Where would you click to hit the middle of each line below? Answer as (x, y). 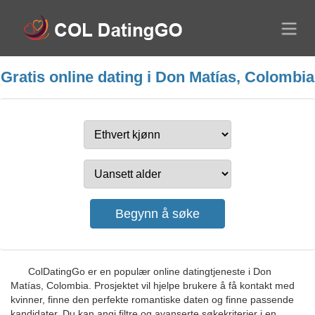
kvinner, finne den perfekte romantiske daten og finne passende (152, 300)
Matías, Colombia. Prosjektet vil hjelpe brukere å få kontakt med (153, 285)
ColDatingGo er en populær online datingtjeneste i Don (150, 271)
